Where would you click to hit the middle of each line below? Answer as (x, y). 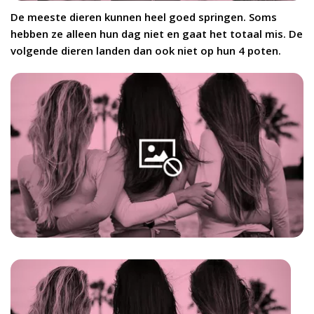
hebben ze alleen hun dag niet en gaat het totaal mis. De (157, 34)
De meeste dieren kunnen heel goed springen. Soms (144, 17)
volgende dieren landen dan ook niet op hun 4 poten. (146, 51)
